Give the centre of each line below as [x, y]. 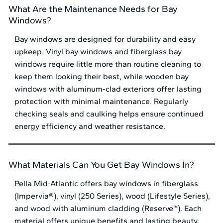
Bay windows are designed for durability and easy [105, 39]
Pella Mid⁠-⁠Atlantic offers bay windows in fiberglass [107, 184]
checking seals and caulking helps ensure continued [109, 113]
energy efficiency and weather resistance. [90, 126]
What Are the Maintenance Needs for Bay [93, 9]
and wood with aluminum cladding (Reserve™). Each [108, 209]
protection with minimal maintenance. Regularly [102, 101]
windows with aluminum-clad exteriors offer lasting [108, 89]
